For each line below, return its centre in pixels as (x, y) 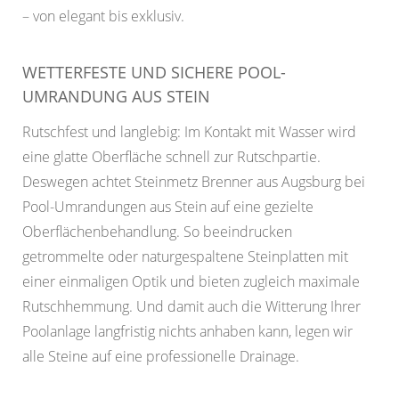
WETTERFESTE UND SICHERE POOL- (154, 73)
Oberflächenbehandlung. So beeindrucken (157, 232)
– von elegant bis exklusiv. (103, 16)
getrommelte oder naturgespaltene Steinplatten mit (185, 257)
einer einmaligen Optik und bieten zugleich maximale (191, 282)
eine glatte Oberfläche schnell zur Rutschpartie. (171, 157)
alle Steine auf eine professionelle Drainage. (161, 357)
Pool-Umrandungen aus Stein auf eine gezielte (168, 207)
